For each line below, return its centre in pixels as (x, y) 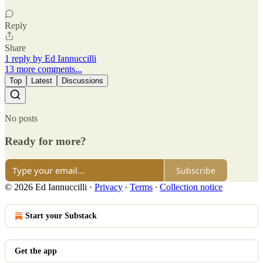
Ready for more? (45, 141)
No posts (21, 118)
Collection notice (191, 187)
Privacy (109, 187)
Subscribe (196, 170)
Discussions (82, 80)
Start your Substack (61, 216)
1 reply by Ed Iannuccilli (50, 58)
